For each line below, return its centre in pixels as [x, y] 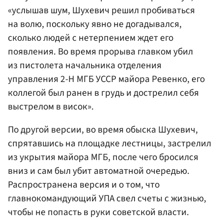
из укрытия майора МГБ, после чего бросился [103, 157]
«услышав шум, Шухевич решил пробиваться [101, 11]
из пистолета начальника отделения [85, 66]
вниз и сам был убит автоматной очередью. [99, 171]
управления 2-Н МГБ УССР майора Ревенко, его [106, 79]
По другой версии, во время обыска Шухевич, [103, 130]
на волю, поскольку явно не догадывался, [95, 24]
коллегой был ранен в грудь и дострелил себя [103, 93]
